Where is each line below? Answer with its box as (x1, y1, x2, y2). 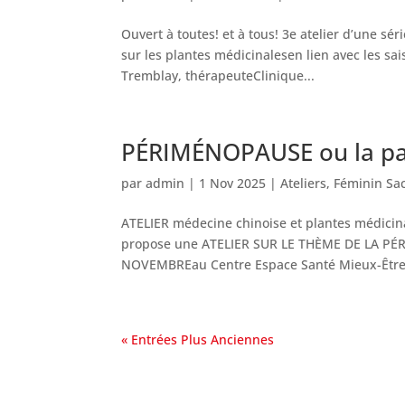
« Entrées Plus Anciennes (121, 331, 275, 348)
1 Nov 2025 (199, 174, 267, 192)
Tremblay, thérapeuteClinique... (121, 67, 316, 84)
